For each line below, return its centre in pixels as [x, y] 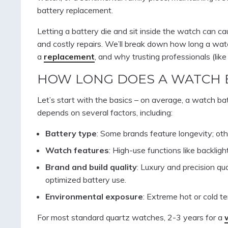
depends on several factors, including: [105, 112]
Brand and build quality [91, 167]
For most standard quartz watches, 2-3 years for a [131, 218]
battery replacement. [75, 10]
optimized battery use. [85, 180]
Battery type [71, 133]
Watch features [77, 150]
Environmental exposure [94, 197]
